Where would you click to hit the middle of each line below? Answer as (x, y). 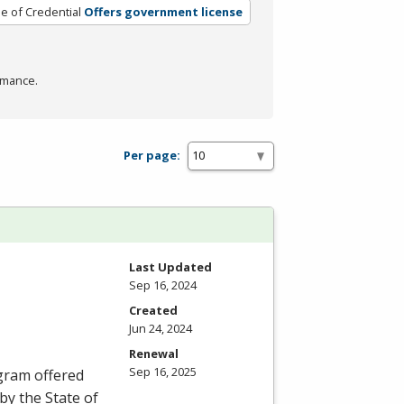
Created (153, 310)
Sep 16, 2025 (163, 371)
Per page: (152, 156)
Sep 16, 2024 (163, 285)
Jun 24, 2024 (161, 328)
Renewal (154, 353)
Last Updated (170, 266)
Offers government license (163, 11)
